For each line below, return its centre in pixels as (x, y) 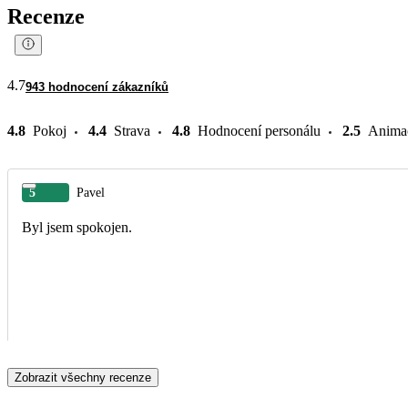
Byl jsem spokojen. (77, 227)
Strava (132, 130)
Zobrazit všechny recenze (83, 377)
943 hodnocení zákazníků (97, 87)
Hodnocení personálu (259, 130)
